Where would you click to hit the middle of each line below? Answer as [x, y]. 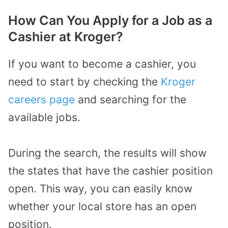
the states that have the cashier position [110, 171]
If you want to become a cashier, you [102, 64]
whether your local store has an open [102, 207]
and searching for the [131, 99]
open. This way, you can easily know [100, 189]
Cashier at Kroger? [66, 36]
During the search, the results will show [107, 153]
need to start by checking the [84, 81]
